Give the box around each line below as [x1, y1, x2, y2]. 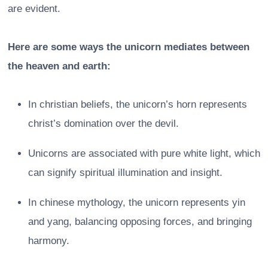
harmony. [28, 234, 69, 246]
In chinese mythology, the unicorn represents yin [28, 196, 245, 208]
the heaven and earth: [8, 60, 111, 72]
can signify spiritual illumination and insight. [28, 166, 223, 178]
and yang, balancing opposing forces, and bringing [28, 215, 252, 227]
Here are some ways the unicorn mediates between [8, 41, 249, 53]
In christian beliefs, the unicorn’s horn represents [28, 98, 247, 110]
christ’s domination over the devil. [28, 117, 179, 129]
